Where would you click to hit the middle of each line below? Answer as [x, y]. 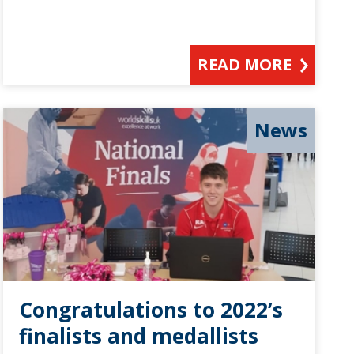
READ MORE [245, 64]
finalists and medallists [138, 336]
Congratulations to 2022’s [151, 310]
